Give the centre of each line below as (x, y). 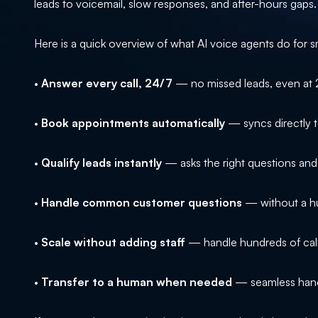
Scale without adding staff (113, 242)
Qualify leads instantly (102, 163)
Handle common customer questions (142, 203)
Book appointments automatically (133, 123)
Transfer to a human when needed (137, 282)
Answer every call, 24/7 (107, 83)
